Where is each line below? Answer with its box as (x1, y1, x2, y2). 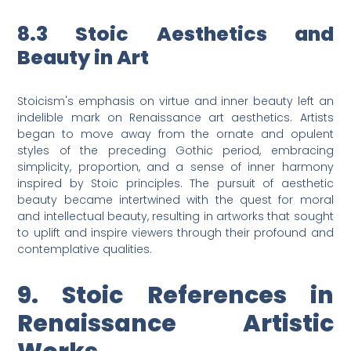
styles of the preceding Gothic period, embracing (17, 143, 334, 159)
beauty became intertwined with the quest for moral (17, 192, 334, 208)
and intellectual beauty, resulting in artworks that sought (17, 208, 334, 225)
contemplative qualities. (17, 241, 153, 258)
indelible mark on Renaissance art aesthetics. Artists (17, 110, 334, 126)
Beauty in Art (17, 44, 150, 72)
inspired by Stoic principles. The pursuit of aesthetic (17, 175, 334, 192)
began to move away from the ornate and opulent (17, 126, 334, 143)
